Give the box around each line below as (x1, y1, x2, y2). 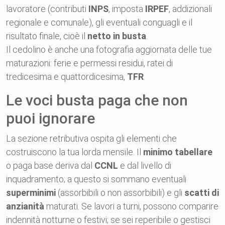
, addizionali (169, 4, 212, 14)
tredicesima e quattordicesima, (6, 71, 127, 82)
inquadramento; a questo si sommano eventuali (6, 174, 186, 184)
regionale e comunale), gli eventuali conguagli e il (6, 17, 192, 28)
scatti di (184, 187, 219, 198)
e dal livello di (118, 160, 171, 171)
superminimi (6, 187, 56, 198)
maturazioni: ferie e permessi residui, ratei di (6, 58, 173, 68)
